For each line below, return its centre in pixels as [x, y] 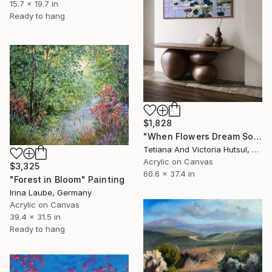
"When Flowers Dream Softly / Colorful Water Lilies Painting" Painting [257, 137]
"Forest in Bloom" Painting [67, 179]
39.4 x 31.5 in [35, 216]
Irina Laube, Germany [51, 192]
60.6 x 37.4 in [169, 174]
